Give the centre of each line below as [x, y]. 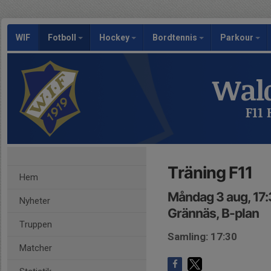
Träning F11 [210, 173]
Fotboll [63, 38]
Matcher [36, 248]
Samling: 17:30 [202, 237]
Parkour [238, 38]
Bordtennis [176, 38]
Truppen [36, 224]
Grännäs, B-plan [213, 213]
